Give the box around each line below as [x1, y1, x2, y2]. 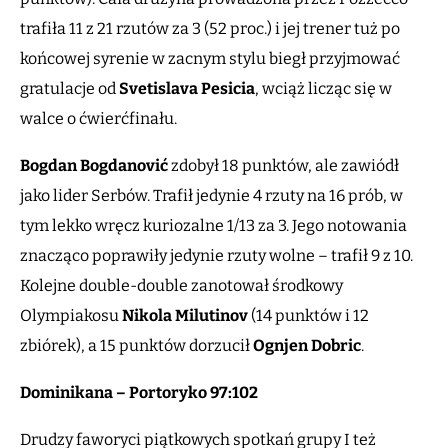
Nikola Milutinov [119, 306, 248, 326]
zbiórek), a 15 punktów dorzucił [20, 336, 253, 356]
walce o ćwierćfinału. [20, 109, 177, 129]
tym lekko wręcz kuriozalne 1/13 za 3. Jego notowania [20, 216, 407, 236]
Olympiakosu [20, 306, 119, 326]
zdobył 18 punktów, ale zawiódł [171, 156, 399, 176]
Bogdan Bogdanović [20, 156, 171, 176]
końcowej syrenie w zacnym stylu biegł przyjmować [20, 49, 400, 69]
